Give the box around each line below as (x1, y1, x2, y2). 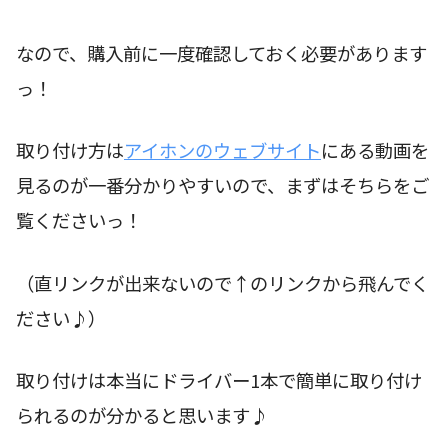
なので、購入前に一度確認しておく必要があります (16, 39, 427, 66)
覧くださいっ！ (16, 207, 142, 234)
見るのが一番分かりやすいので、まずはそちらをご (16, 172, 429, 199)
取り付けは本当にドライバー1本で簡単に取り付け (16, 367, 422, 394)
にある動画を (321, 137, 429, 164)
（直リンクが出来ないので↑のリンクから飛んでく (16, 269, 429, 296)
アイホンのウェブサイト (124, 137, 321, 164)
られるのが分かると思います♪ (16, 402, 268, 429)
